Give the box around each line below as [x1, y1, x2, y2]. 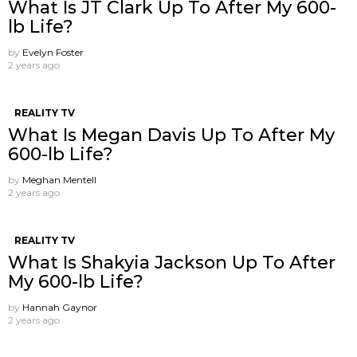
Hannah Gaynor [22, 301, 97, 314]
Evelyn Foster [22, 46, 84, 59]
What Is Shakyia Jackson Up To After [8, 252, 335, 274]
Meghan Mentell [22, 174, 96, 186]
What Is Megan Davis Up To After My [8, 124, 335, 147]
